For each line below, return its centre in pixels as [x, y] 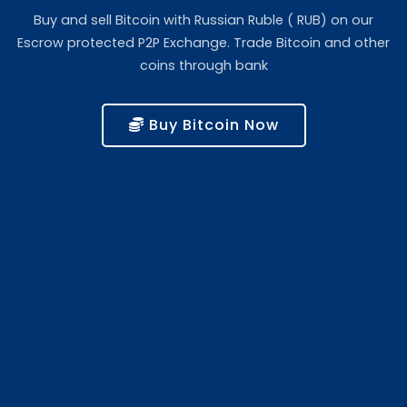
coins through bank [203, 66]
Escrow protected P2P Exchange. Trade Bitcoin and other [203, 43]
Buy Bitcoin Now [211, 125]
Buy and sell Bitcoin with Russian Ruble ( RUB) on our [203, 20]
